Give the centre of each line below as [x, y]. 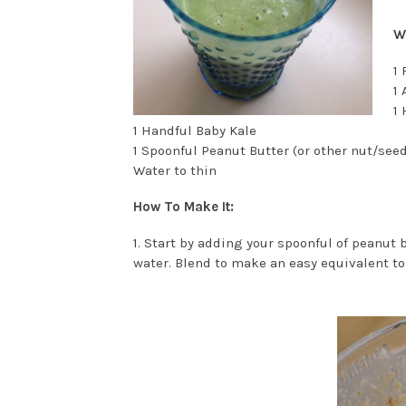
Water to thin [175, 171]
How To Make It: [184, 207]
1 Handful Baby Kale [195, 131]
